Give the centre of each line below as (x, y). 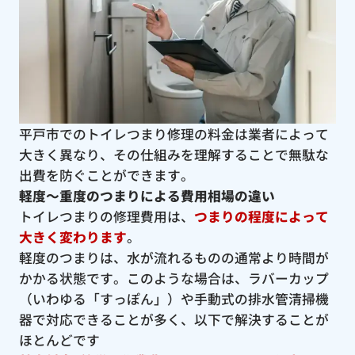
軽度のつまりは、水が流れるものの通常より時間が (174, 257)
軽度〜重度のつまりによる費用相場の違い (147, 195)
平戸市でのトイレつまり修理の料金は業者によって (174, 134)
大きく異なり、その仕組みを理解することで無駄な (174, 154)
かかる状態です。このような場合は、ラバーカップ (174, 278)
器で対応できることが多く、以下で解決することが (174, 319)
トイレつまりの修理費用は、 (106, 216)
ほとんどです (59, 340)
